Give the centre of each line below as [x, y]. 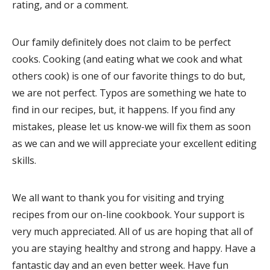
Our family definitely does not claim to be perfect [121, 42]
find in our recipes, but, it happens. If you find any [124, 109]
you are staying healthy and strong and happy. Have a [134, 248]
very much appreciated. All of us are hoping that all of [133, 231]
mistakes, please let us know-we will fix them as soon [131, 126]
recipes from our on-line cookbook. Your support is [128, 214]
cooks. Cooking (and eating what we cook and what [127, 59]
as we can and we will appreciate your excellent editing [134, 143]
